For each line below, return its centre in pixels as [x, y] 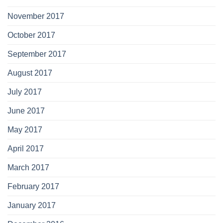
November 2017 [36, 16]
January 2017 [32, 205]
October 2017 [31, 35]
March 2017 [28, 167]
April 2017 [26, 148]
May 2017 [25, 129]
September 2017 [37, 54]
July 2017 [25, 92]
